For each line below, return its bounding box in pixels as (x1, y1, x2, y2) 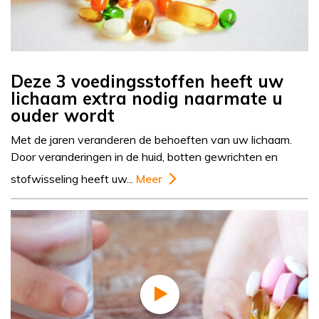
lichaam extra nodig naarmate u (11, 88, 283, 110)
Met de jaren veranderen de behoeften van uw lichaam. (11, 132, 292, 147)
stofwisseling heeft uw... (11, 172, 136, 187)
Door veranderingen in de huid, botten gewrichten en (11, 150, 278, 164)
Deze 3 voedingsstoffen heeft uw (11, 70, 283, 93)
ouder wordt (11, 105, 115, 127)
